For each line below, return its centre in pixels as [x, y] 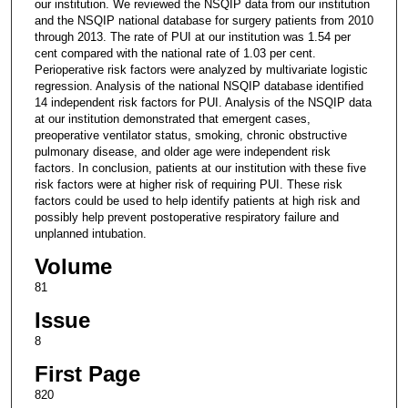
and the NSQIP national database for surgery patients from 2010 [204, 20]
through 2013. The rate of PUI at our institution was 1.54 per [192, 36]
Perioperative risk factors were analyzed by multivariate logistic [201, 69]
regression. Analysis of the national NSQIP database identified [199, 86]
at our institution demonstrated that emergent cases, [172, 118]
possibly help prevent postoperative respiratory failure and [186, 217]
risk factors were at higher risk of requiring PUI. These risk [188, 184]
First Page [87, 373]
